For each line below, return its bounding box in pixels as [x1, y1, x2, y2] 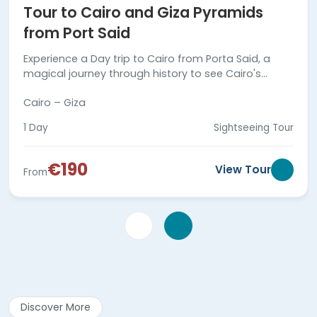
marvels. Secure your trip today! [23, 81, 186, 96]
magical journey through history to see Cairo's [23, 66, 261, 81]
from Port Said [23, 22, 130, 43]
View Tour [215, 161, 271, 177]
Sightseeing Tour [214, 120, 294, 134]
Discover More [21, 299, 91, 314]
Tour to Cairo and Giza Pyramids [23, 1, 263, 23]
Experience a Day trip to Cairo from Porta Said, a [23, 51, 270, 66]
